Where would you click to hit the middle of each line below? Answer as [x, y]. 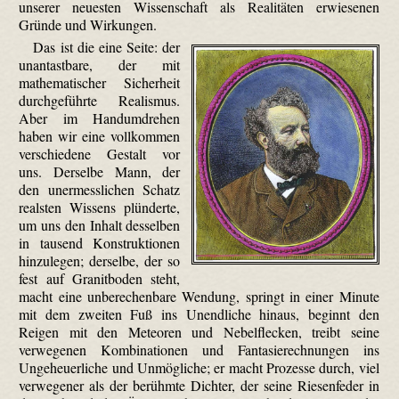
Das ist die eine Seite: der [107, 46]
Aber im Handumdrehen [100, 118]
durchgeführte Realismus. [100, 100]
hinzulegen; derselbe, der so [100, 260]
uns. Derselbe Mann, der [100, 171]
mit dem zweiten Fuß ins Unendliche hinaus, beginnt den [199, 313]
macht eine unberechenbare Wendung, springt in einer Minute [199, 296]
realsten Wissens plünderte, [100, 207]
